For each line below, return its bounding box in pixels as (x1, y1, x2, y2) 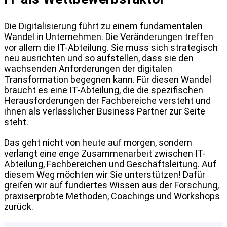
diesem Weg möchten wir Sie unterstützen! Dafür (4, 169, 205, 180)
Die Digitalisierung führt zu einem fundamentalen (4, 20, 203, 31)
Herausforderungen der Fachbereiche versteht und (4, 95, 211, 106)
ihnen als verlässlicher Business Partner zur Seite (4, 105, 205, 117)
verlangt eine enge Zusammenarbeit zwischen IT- (4, 147, 206, 159)
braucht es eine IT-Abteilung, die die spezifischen (4, 84, 203, 95)
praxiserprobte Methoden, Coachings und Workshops (4, 190, 220, 201)
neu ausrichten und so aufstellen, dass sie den (4, 52, 194, 63)
